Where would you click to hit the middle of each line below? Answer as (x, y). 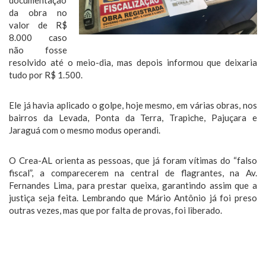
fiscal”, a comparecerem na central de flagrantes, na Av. (133, 173)
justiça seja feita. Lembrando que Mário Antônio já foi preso (133, 198)
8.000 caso (38, 37)
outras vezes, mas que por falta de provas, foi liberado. (115, 210)
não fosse (38, 50)
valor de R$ (38, 25)
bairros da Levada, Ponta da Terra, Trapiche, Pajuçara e (133, 118)
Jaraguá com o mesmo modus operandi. (85, 130)
